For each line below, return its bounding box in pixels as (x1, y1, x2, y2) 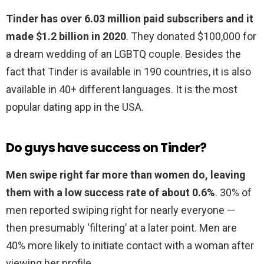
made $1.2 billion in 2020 (6, 30, 126, 43)
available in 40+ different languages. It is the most (6, 83, 237, 96)
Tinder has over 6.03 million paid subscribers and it (6, 12, 253, 25)
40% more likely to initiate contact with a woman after (6, 239, 254, 252)
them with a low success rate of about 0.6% (6, 186, 215, 199)
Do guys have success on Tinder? (6, 139, 207, 157)
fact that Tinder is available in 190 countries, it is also (6, 65, 251, 78)
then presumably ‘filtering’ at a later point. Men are (6, 222, 237, 235)
